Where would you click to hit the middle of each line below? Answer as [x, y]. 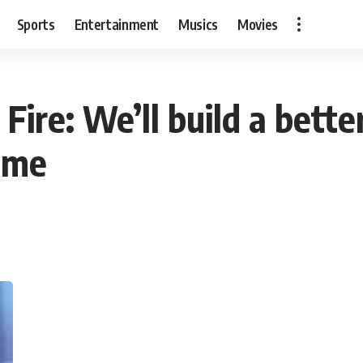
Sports [36, 24]
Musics [199, 24]
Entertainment [117, 24]
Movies [258, 24]
